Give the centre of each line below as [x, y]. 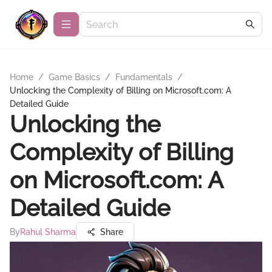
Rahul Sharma [48, 232]
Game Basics [74, 77]
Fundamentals [144, 77]
